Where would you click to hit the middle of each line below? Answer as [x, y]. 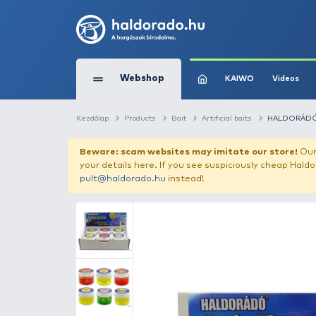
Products [175, 148]
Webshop [177, 99]
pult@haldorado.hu [153, 224]
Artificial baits [283, 148]
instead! [231, 224]
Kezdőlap [116, 148]
